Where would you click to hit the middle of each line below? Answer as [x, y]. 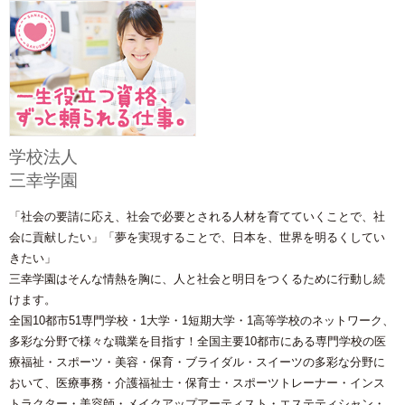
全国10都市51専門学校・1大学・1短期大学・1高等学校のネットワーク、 [202, 321]
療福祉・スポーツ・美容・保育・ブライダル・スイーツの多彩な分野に [197, 363]
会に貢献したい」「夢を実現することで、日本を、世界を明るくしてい [197, 238]
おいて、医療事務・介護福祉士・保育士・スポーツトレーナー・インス [197, 383]
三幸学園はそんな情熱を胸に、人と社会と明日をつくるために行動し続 [197, 279]
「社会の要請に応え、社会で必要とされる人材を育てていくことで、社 [197, 217]
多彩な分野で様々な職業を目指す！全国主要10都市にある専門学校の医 [198, 342]
